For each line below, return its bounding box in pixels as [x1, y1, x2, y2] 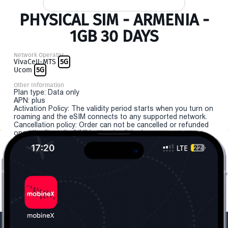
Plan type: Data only [14, 88, 79, 96]
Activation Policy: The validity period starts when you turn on [14, 104, 213, 112]
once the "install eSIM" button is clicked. [14, 129, 145, 137]
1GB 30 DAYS [70, 26, 158, 46]
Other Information [14, 81, 64, 89]
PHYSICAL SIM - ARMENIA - [19, 10, 209, 30]
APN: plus [14, 96, 45, 104]
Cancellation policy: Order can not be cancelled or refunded [14, 121, 209, 129]
